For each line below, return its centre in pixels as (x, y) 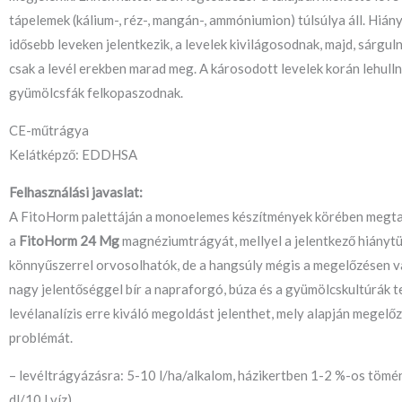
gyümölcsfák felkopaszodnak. (96, 93)
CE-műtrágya (49, 131)
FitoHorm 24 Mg (69, 241)
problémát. (41, 338)
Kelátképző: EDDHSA (73, 155)
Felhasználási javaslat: (76, 192)
